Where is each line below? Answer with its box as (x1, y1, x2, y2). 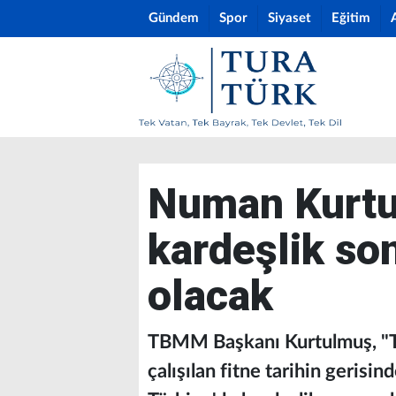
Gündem (148, 11, 199, 25)
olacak (148, 270, 273, 321)
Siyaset (268, 11, 311, 25)
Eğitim (331, 11, 370, 25)
